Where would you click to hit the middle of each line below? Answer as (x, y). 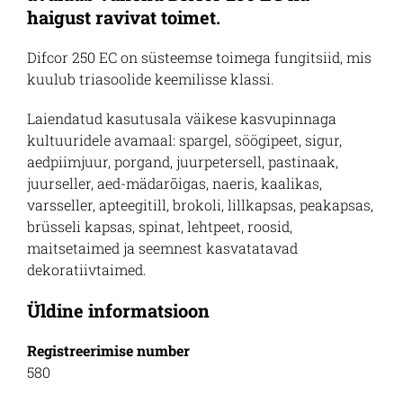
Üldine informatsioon (118, 310)
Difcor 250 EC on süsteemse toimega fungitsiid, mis (199, 57)
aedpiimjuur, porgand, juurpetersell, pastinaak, (183, 161)
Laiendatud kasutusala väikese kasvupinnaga (182, 118)
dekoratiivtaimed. (87, 269)
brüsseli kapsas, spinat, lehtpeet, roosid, (160, 226)
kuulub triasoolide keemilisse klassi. (151, 79)
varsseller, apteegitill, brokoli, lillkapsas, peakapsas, (200, 205)
